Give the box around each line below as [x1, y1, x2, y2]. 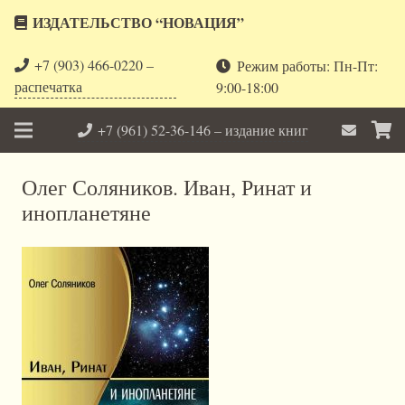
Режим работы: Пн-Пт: [236, 55, 378, 75]
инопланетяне [22, 198, 151, 227]
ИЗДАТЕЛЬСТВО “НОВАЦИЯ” [33, 12, 245, 33]
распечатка [14, 77, 82, 96]
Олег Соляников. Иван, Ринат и [22, 173, 312, 202]
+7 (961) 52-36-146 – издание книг [98, 119, 309, 139]
